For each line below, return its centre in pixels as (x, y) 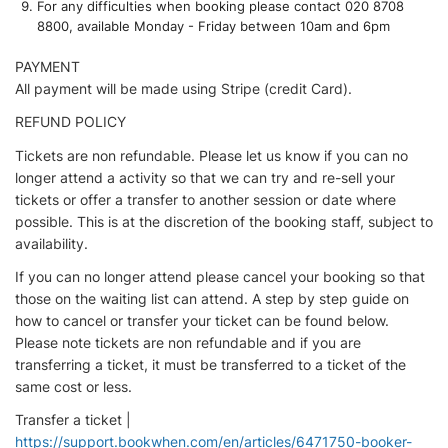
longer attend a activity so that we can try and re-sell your (205, 177)
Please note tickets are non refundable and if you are (188, 342)
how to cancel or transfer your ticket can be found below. (202, 320)
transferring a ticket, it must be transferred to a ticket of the (210, 364)
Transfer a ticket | (73, 419)
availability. (51, 243)
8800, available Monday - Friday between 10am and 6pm (214, 26)
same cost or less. (73, 386)
